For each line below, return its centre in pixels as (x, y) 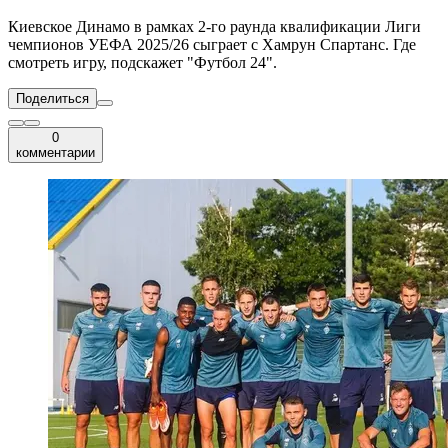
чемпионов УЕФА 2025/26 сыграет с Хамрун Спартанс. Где (212, 45)
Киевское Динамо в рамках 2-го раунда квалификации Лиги (214, 27)
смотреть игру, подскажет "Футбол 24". (142, 63)
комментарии (55, 153)
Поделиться (52, 99)
